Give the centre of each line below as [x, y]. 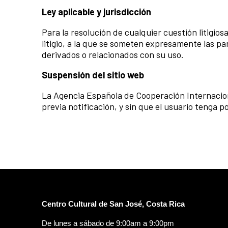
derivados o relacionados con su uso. [113, 55]
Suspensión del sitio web [93, 75]
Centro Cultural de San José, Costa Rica [113, 204]
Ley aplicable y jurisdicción [96, 12]
